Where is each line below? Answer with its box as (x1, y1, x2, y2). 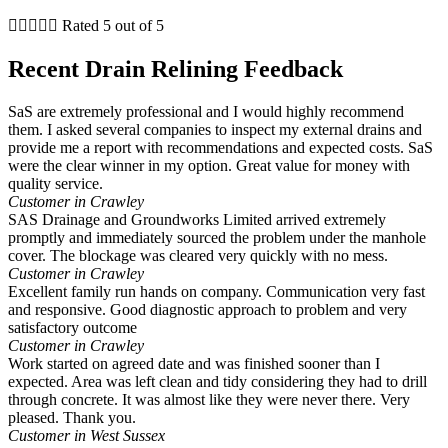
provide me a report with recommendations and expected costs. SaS (8, 139, 433, 157)
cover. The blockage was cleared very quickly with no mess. (8, 247, 388, 265)
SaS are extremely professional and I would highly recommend (8, 103, 404, 121)
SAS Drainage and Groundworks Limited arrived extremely (8, 211, 386, 229)
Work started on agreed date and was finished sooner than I (8, 355, 380, 373)
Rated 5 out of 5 (62, 17, 164, 35)
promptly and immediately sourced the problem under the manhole (8, 229, 426, 247)
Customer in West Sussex (8, 427, 165, 445)
